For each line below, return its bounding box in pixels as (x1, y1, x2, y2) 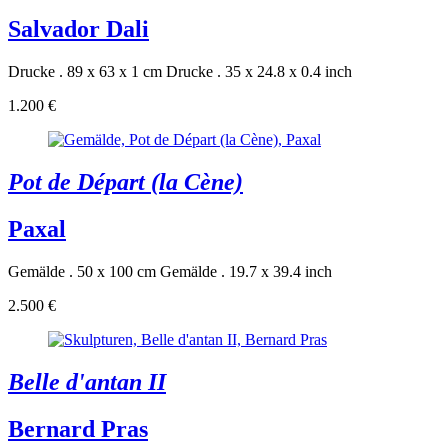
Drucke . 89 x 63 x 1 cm (8, 63, 162, 81)
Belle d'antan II (8, 368, 166, 395)
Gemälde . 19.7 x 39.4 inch (160, 263, 332, 281)
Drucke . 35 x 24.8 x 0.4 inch (166, 63, 352, 81)
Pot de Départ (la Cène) (8, 169, 243, 196)
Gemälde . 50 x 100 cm (8, 263, 156, 281)
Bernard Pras (8, 415, 148, 442)
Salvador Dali (8, 16, 149, 43)
